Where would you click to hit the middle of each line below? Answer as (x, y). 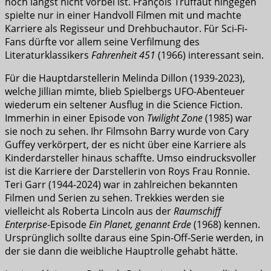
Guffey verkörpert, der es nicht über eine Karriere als (126, 144)
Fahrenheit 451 (123, 55)
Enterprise (26, 224)
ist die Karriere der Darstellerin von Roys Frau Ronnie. (127, 171)
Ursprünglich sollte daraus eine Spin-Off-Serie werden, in (134, 237)
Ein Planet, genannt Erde (140, 224)
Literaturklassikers (48, 55)
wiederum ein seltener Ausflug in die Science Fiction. (124, 104)
